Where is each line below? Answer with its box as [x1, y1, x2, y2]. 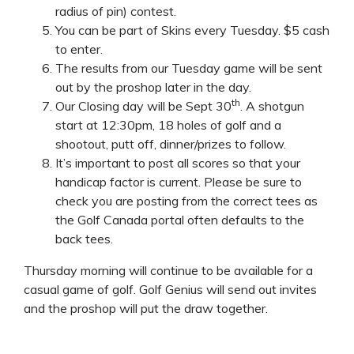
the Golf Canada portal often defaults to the [55, 211, 304, 228]
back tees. [55, 230, 113, 247]
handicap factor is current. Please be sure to [55, 173, 302, 190]
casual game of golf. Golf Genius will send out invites [24, 281, 317, 297]
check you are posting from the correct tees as [55, 192, 318, 209]
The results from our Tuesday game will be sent [55, 59, 322, 76]
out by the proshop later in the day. [55, 78, 251, 95]
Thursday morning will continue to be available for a [24, 262, 313, 278]
